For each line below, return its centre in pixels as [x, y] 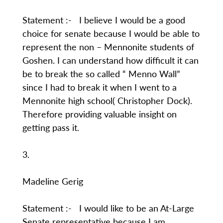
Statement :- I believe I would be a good [104, 20]
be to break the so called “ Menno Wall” [101, 73]
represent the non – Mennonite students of [108, 47]
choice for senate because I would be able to [111, 33]
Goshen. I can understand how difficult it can [110, 60]
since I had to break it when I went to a [99, 87]
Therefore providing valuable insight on [99, 114]
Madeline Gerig [53, 181]
